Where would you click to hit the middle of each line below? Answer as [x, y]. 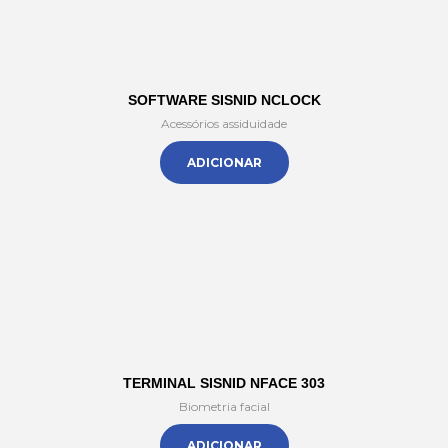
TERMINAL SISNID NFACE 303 [224, 383]
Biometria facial [224, 406]
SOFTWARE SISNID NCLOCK [224, 100]
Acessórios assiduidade [224, 123]
